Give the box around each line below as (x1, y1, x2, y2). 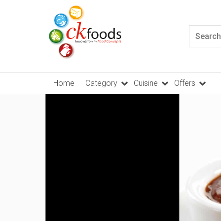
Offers (174, 78, 195, 88)
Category (85, 78, 117, 88)
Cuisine (134, 78, 158, 88)
